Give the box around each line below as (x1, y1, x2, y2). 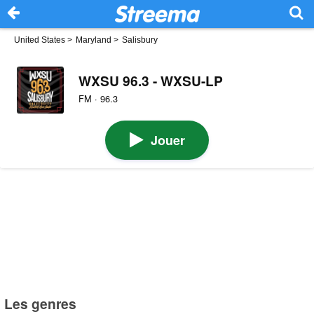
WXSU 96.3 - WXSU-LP (78, 70, 223, 90)
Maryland (76, 35, 111, 45)
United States (14, 35, 65, 45)
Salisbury (122, 35, 158, 45)
